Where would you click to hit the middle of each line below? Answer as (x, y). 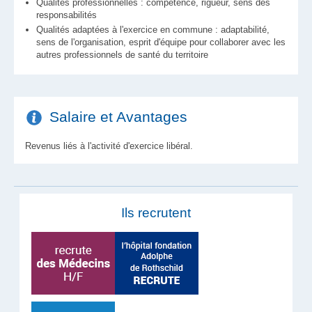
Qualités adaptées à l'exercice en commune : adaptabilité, (153, 30)
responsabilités (67, 15)
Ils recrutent (156, 213)
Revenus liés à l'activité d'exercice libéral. (109, 146)
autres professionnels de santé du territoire (122, 55)
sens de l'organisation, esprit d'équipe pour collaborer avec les (161, 42)
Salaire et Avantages (118, 117)
